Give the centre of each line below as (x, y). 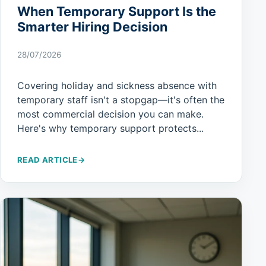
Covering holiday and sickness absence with (117, 85)
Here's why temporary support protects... (110, 128)
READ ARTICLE (47, 159)
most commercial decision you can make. (110, 114)
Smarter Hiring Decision (92, 26)
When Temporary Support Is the (117, 11)
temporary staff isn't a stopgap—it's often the (121, 99)
